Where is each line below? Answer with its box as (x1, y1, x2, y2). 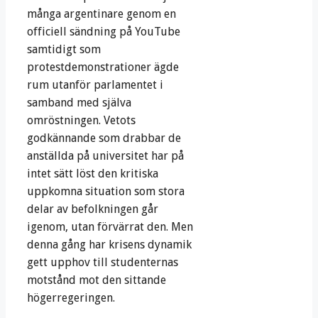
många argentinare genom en (27, 7, 176, 21)
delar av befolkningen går (27, 202, 158, 216)
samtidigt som (27, 43, 101, 57)
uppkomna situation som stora (27, 185, 185, 199)
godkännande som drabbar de (27, 131, 181, 146)
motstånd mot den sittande (27, 273, 166, 287)
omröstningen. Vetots (27, 114, 136, 128)
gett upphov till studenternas (27, 256, 178, 270)
